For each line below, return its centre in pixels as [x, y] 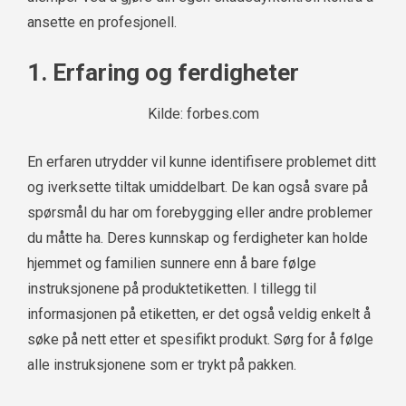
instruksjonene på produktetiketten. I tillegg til [172, 289]
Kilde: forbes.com [203, 114]
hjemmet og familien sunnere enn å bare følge [172, 264]
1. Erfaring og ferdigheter [163, 73]
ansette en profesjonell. [102, 23]
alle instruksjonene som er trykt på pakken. [162, 365]
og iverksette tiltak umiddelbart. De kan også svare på [198, 188]
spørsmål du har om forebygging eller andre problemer [200, 213]
